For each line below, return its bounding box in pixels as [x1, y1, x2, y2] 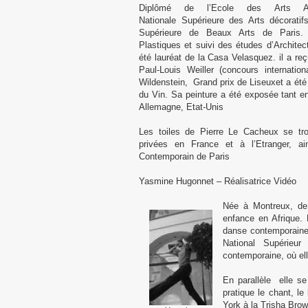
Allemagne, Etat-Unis [139, 102, 223, 112]
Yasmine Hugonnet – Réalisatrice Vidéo [139, 176, 296, 186]
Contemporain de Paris [139, 151, 230, 162]
